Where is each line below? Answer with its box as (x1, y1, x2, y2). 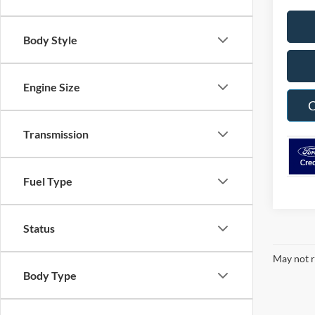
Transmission (23, 127, 89, 141)
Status (23, 221, 55, 235)
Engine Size (23, 80, 80, 94)
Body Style (23, 33, 77, 46)
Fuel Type (23, 174, 72, 188)
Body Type (23, 269, 77, 282)
